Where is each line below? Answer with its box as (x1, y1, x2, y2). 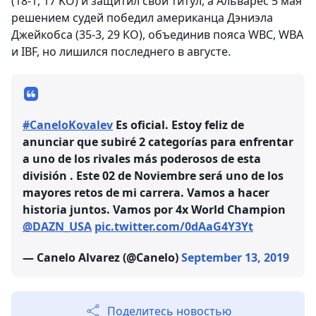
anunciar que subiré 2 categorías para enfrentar (23, 134, 293, 150)
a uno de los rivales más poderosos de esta (23, 151, 261, 167)
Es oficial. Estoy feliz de (113, 117, 244, 133)
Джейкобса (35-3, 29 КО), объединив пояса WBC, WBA (11, 27, 303, 43)
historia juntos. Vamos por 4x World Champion (23, 202, 286, 218)
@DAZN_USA (23, 219, 92, 235)
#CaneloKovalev (23, 117, 113, 133)
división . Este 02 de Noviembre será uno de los (23, 168, 284, 184)
